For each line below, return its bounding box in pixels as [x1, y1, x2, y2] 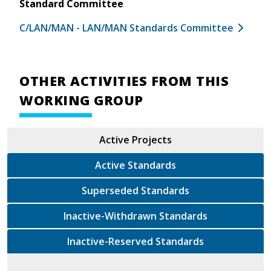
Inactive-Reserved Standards [155, 234, 204, 248]
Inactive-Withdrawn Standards [159, 209, 207, 223]
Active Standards [95, 158, 176, 172]
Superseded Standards [141, 183, 189, 197]
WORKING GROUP [19, 91, 143, 109]
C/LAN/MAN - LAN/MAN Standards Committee [19, 21, 233, 34]
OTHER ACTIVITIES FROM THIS [19, 71, 229, 90]
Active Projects [99, 132, 172, 146]
